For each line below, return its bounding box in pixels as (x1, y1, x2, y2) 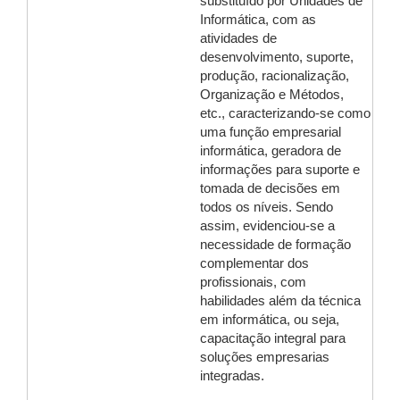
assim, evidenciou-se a (200, 219, 335, 233)
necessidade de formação (200, 237, 351, 252)
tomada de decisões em (200, 181, 340, 196)
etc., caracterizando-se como (200, 106, 371, 121)
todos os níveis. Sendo (200, 200, 333, 214)
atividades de (200, 31, 277, 46)
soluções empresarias (200, 350, 329, 364)
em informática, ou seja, (200, 312, 339, 327)
